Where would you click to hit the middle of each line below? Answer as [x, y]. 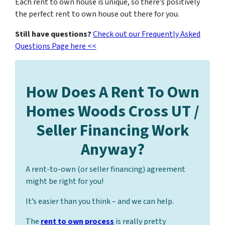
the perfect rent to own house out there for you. [97, 14]
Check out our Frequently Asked [147, 34]
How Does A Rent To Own [113, 92]
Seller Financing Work [113, 130]
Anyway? [113, 149]
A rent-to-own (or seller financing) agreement [105, 169]
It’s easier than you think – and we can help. [100, 201]
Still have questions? [53, 34]
